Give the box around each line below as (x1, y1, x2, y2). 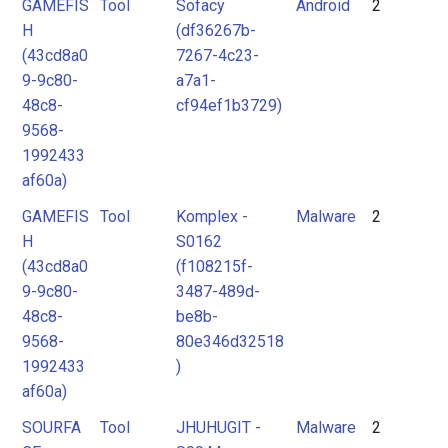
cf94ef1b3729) (176, 96, 282, 115)
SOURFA (22, 418, 81, 437)
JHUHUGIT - (176, 418, 261, 437)
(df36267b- (176, 21, 256, 40)
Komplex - (176, 207, 248, 226)
